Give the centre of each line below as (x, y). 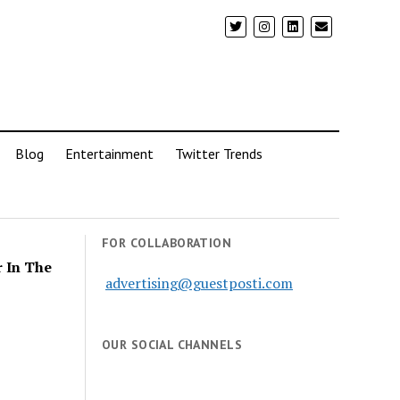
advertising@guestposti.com (200, 283)
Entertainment (109, 154)
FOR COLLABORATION (167, 243)
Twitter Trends (218, 154)
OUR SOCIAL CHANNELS (172, 345)
